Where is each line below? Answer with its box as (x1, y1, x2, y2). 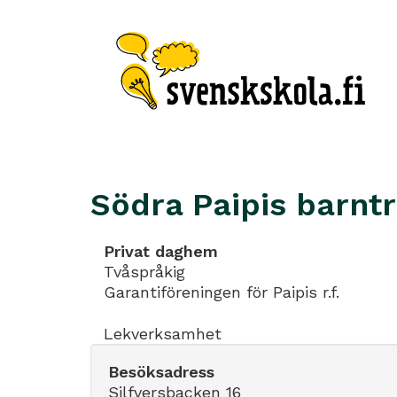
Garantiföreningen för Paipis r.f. (104, 283, 339, 301)
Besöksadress (108, 362, 214, 381)
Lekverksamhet (104, 323, 222, 343)
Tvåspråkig (104, 262, 185, 281)
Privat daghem (104, 242, 218, 261)
